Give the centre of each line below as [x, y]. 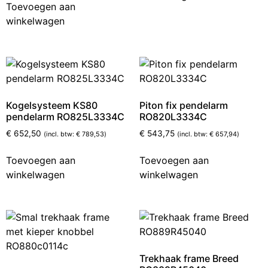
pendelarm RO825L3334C [65, 116]
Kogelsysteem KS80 [52, 105]
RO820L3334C [173, 116]
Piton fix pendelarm [183, 105]
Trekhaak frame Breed [189, 259]
